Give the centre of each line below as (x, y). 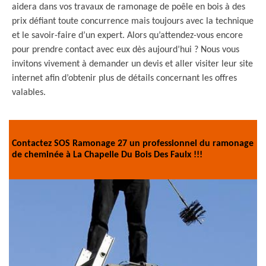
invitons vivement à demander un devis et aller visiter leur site (132, 64)
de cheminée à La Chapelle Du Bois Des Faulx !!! (107, 155)
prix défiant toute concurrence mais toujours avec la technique (133, 21)
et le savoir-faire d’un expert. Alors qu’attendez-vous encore (127, 36)
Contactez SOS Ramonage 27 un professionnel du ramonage (133, 144)
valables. (29, 93)
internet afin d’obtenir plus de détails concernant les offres (124, 78)
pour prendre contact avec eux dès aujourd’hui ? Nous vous (126, 50)
